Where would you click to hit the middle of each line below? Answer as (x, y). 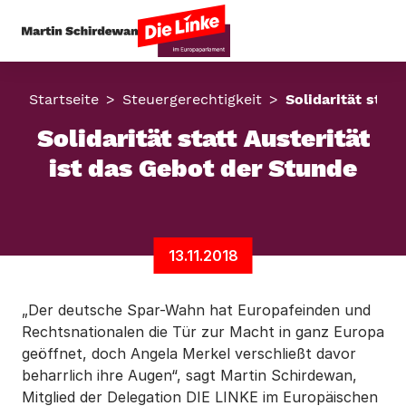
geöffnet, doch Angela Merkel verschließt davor (189, 353)
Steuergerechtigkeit (192, 99)
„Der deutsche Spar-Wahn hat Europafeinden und (196, 310)
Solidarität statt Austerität (203, 138)
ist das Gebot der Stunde (203, 168)
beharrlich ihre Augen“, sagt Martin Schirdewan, (189, 375)
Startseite (64, 99)
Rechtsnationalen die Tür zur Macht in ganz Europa (203, 332)
